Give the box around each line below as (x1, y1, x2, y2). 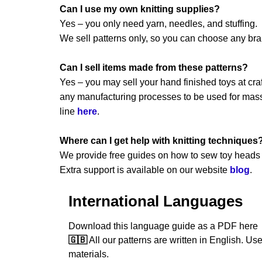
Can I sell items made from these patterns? (60, 62, 248, 73)
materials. (68, 249, 109, 259)
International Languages (68, 192, 243, 209)
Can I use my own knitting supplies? (60, 4, 220, 14)
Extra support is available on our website (60, 164, 230, 175)
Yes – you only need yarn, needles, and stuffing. (60, 18, 257, 29)
